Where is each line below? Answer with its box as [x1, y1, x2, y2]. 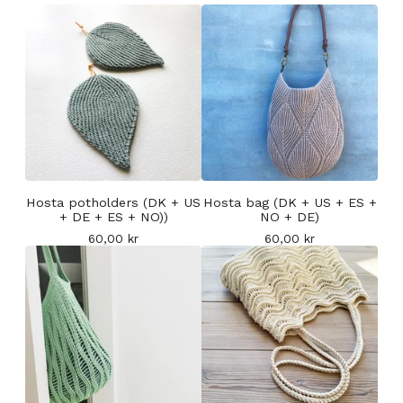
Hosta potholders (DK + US [26, 195, 201, 210]
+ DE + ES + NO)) [58, 210, 168, 225]
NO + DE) [260, 210, 319, 225]
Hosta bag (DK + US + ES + [202, 195, 377, 210]
